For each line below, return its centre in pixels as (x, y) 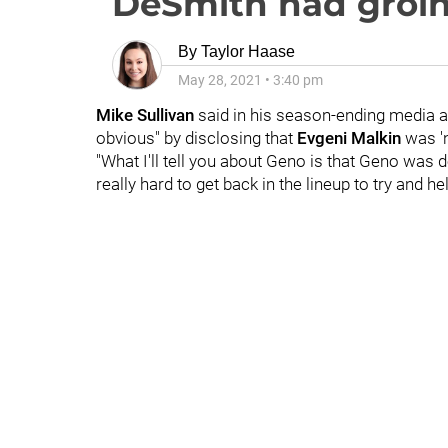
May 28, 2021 (220, 80)
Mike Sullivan (147, 115)
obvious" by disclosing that (196, 138)
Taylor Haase (248, 51)
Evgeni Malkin (349, 138)
